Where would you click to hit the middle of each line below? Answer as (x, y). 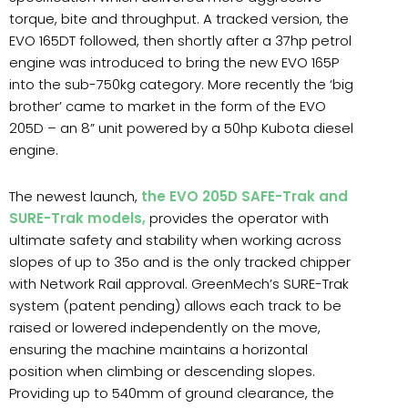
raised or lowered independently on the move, (165, 327)
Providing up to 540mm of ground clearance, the (172, 393)
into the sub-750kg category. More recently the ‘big (181, 85)
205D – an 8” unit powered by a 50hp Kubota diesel (181, 128)
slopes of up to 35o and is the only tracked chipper (180, 261)
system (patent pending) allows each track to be (175, 305)
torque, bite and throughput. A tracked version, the (179, 19)
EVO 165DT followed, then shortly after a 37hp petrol (180, 41)
